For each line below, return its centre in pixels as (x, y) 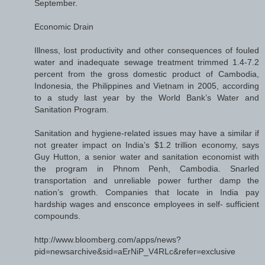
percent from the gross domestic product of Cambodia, (147, 74)
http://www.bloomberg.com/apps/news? (108, 239)
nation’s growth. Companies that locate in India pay (147, 192)
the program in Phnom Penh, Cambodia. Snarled (147, 168)
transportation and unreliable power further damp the (147, 180)
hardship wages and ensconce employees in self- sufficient (147, 204)
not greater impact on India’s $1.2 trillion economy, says (147, 145)
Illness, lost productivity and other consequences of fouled (147, 50)
